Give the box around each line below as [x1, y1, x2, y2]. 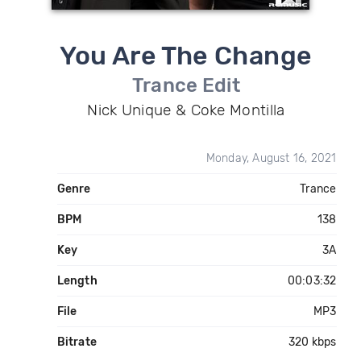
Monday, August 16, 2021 [205, 151, 337, 165]
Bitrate [56, 335, 97, 349]
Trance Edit [131, 74, 241, 97]
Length [56, 274, 98, 288]
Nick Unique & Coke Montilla [87, 101, 285, 119]
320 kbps [288, 335, 337, 349]
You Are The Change [60, 40, 313, 71]
